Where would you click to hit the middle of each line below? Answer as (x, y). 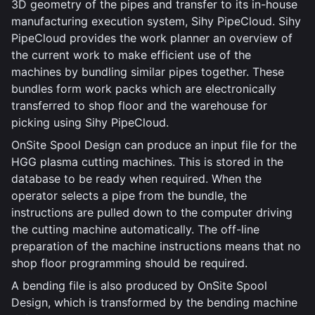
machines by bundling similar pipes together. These (148, 72)
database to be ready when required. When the (136, 179)
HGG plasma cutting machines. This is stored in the (147, 162)
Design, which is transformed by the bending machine (154, 302)
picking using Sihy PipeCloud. (90, 122)
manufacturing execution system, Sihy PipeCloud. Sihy (156, 21)
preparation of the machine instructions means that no (156, 246)
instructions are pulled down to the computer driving (152, 212)
